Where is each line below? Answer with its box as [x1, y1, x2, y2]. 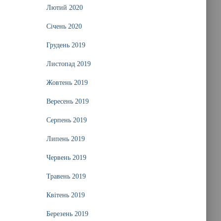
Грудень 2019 [46, 41, 85, 49]
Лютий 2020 [46, 4, 83, 11]
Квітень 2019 [46, 191, 85, 199]
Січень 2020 [46, 23, 82, 30]
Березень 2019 [46, 210, 88, 218]
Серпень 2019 [46, 116, 87, 124]
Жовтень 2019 [46, 79, 88, 86]
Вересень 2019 [46, 98, 89, 105]
